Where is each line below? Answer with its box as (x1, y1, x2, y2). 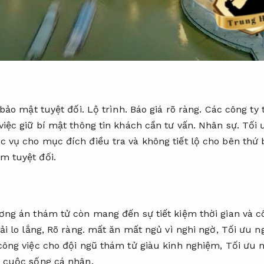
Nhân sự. (199, 119, 239, 131)
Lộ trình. (87, 103, 127, 115)
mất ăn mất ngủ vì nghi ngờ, (84, 223, 222, 235)
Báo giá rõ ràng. (130, 103, 202, 115)
